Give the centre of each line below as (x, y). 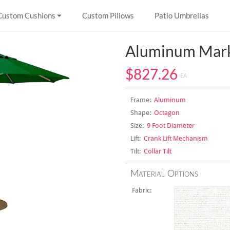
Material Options (164, 174)
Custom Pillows (108, 15)
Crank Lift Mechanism (174, 138)
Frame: (140, 100)
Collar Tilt (156, 151)
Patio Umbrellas (182, 15)
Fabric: (143, 190)
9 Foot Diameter (169, 126)
